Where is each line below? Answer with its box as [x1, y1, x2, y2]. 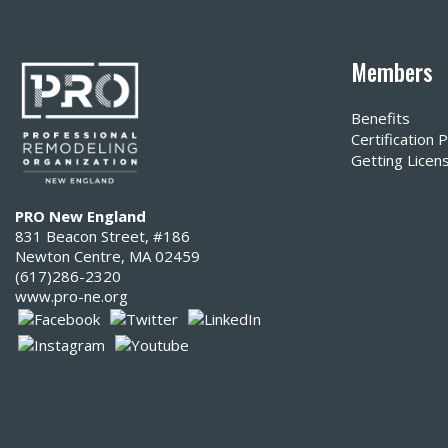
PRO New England [15, 206, 146, 227]
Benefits [351, 108, 410, 129]
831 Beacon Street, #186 [15, 226, 190, 247]
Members [351, 55, 433, 90]
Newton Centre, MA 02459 [15, 246, 200, 267]
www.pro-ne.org [15, 286, 128, 307]
